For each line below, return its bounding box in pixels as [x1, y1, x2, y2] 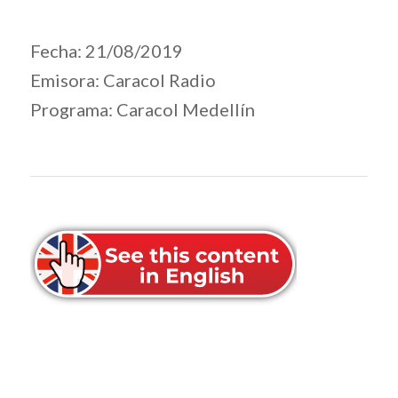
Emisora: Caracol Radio [29, 68, 216, 91]
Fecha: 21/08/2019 [29, 39, 183, 61]
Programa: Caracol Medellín [29, 98, 255, 120]
